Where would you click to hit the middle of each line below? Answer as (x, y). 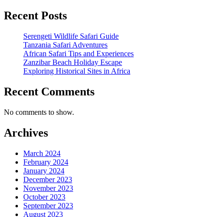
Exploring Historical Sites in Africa (77, 71)
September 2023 (48, 205)
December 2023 (48, 179)
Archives (26, 133)
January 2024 (44, 170)
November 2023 (48, 188)
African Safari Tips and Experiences (78, 54)
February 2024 (46, 162)
